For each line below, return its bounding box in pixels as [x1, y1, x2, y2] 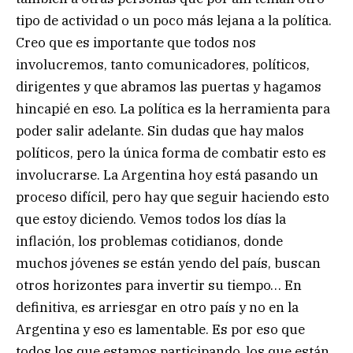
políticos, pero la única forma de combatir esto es [16, 143, 326, 162]
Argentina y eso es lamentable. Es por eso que [16, 320, 305, 338]
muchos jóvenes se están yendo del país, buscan [16, 254, 321, 272]
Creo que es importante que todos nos [16, 33, 256, 51]
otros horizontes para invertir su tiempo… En [16, 276, 302, 294]
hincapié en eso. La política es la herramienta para [16, 99, 330, 117]
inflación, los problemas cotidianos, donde [16, 232, 283, 250]
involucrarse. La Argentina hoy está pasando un [16, 165, 318, 184]
